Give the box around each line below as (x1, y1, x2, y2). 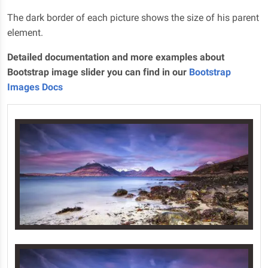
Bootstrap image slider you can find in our (7, 66, 189, 78)
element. (7, 27, 43, 39)
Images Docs (7, 81, 63, 93)
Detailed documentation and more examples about (7, 51, 224, 63)
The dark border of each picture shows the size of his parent (7, 12, 259, 24)
